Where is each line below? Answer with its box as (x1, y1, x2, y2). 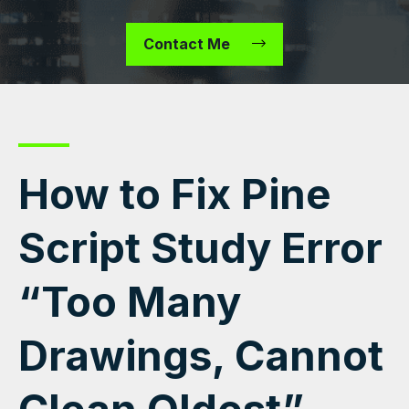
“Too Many (18, 277, 241, 328)
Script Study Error (18, 223, 383, 274)
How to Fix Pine (18, 169, 331, 220)
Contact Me (143, 35, 231, 53)
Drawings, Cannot (18, 330, 383, 382)
